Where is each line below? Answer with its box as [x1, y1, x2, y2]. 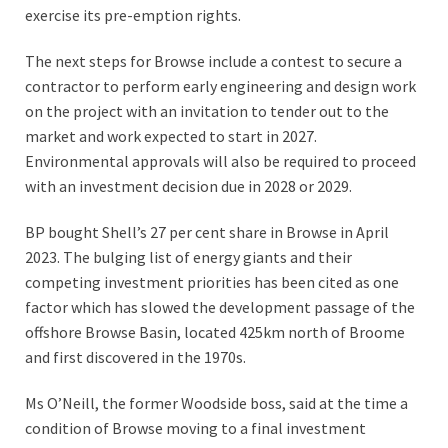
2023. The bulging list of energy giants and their [25, 246, 352, 267]
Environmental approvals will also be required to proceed [25, 150, 416, 171]
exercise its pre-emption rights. [25, 5, 241, 26]
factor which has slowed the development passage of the [25, 296, 415, 317]
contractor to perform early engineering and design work [25, 75, 416, 96]
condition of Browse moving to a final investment [25, 417, 366, 438]
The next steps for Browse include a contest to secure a [25, 50, 402, 71]
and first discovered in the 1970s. [25, 346, 246, 367]
